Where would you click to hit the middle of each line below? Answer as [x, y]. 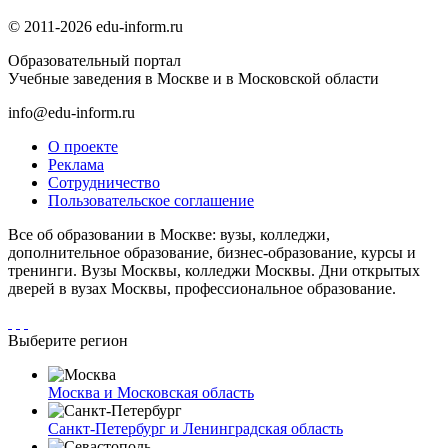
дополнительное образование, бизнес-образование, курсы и [212, 253]
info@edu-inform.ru [71, 113]
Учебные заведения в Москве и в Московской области [193, 79]
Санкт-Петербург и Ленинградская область [195, 429]
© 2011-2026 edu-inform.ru [95, 27]
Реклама [76, 165]
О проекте [83, 147]
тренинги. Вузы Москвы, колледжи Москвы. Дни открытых [214, 271]
